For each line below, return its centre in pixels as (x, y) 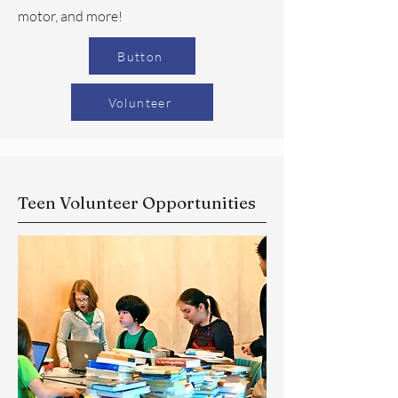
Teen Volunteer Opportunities (137, 203)
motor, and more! (70, 16)
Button (140, 56)
